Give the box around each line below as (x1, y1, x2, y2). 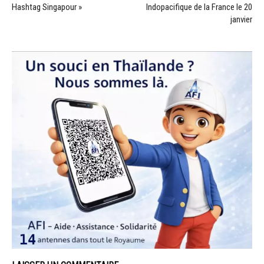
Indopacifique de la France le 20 (146, 1, 252, 12)
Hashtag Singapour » (12, 1, 82, 12)
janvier (230, 14, 252, 25)
